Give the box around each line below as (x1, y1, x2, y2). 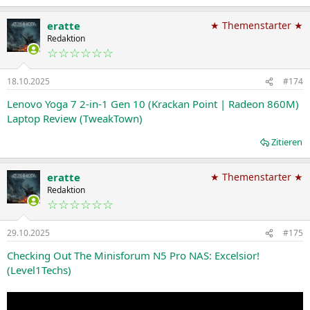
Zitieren (271, 136, 302, 149)
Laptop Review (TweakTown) (7, 111, 143, 126)
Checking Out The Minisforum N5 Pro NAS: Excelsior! (7, 248, 259, 263)
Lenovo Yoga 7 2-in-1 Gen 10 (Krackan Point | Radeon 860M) (7, 97, 299, 111)
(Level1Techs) (7, 263, 71, 277)
